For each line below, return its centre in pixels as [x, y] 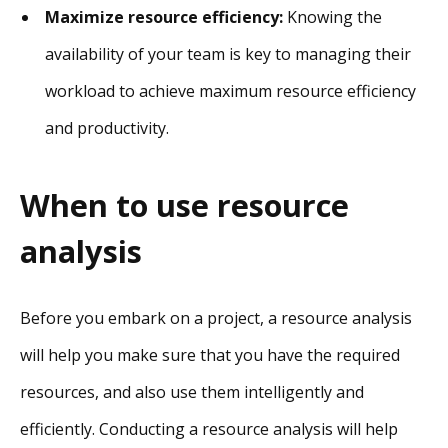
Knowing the [332, 17]
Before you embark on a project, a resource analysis [216, 317]
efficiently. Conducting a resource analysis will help [209, 428]
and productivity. [107, 128]
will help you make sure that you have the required [210, 354]
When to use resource [184, 205]
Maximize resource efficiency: [164, 17]
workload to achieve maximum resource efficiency [230, 91]
